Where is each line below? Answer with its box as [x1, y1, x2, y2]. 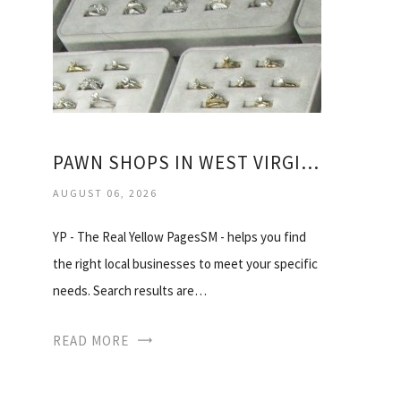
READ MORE [53, 331, 129, 349]
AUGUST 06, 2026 [53, 185, 158, 200]
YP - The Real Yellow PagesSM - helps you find [53, 227, 306, 245]
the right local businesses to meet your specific [53, 254, 318, 272]
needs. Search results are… [53, 281, 207, 299]
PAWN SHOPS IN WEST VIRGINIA [301, 149, 319, 175]
